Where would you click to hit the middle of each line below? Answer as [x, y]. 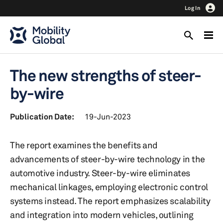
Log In [193, 8]
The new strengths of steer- [106, 75]
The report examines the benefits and [84, 145]
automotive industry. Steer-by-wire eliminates [100, 173]
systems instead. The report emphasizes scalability [110, 201]
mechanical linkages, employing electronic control [109, 187]
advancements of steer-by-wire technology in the [108, 159]
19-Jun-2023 [108, 116]
